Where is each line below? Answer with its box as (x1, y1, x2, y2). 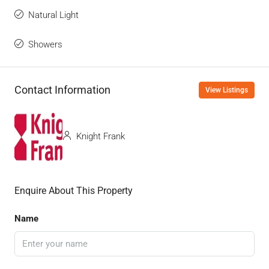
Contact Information (14, 83, 110, 97)
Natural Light (28, 9, 79, 20)
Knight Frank (74, 131, 125, 142)
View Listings (205, 85, 248, 94)
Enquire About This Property (14, 184, 133, 196)
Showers (28, 38, 62, 50)
